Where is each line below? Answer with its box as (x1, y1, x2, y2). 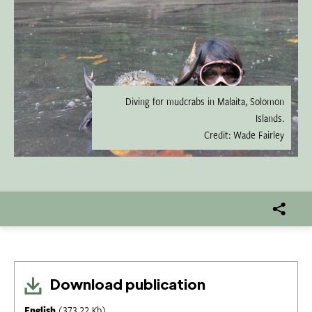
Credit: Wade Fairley (204, 127, 284, 141)
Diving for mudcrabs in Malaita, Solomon (125, 94, 284, 108)
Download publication (47, 274, 206, 293)
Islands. (256, 111, 284, 125)
